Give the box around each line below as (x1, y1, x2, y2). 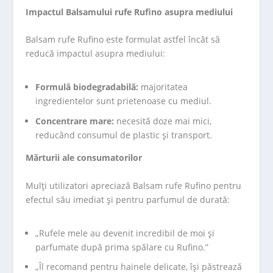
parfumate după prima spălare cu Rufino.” (35, 241, 209, 253)
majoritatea (138, 81, 188, 93)
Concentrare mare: (35, 115, 115, 127)
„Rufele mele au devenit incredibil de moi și (35, 227, 215, 239)
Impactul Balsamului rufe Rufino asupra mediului (26, 5, 233, 18)
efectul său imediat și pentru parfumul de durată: (26, 193, 230, 205)
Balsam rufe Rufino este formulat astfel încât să (26, 34, 221, 46)
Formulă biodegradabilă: (35, 81, 139, 93)
